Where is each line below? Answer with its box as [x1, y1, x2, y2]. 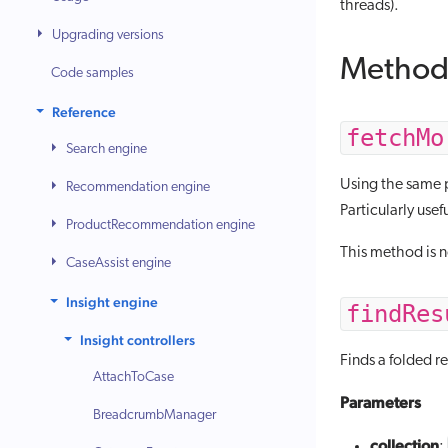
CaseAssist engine [66, 256, 172, 271]
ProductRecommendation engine [66, 218, 256, 233]
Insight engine [66, 294, 159, 310]
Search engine [66, 142, 148, 157]
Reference [52, 104, 117, 120]
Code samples [51, 66, 135, 81]
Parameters [340, 393, 421, 412]
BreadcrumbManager [93, 408, 217, 423]
